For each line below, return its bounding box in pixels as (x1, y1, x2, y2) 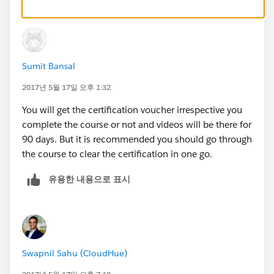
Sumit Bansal (22, 60, 75, 72)
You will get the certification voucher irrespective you (22, 103, 242, 116)
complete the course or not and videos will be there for (22, 118, 251, 130)
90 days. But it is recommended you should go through (22, 133, 252, 145)
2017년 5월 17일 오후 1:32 (22, 81, 111, 92)
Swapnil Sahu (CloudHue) (22, 247, 127, 259)
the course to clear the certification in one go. (22, 147, 212, 160)
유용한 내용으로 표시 (48, 173, 130, 185)
